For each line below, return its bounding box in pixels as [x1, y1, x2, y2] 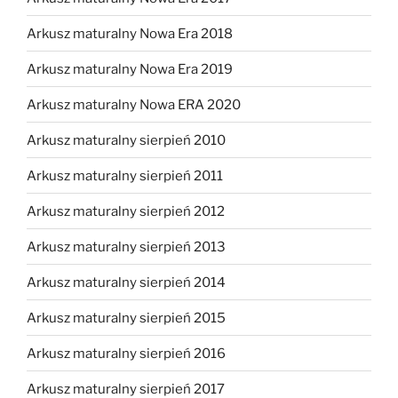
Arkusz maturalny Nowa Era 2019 [27, 60, 233, 77]
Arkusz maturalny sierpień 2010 [27, 131, 226, 148]
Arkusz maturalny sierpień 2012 [27, 203, 225, 219]
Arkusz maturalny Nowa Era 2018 [27, 25, 233, 42]
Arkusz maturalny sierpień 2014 [27, 274, 226, 291]
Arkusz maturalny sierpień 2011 [27, 167, 223, 184]
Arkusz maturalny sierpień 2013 [27, 238, 226, 255]
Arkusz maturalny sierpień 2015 [27, 309, 226, 326]
